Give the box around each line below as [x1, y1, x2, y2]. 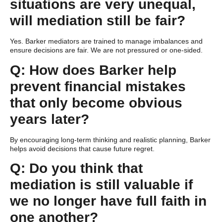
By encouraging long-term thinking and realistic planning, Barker [10, 135, 211, 144]
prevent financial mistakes [10, 78, 186, 94]
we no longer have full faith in [10, 193, 207, 209]
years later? [10, 111, 89, 127]
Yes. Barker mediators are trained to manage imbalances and [10, 37, 203, 46]
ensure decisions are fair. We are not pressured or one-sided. [10, 46, 203, 55]
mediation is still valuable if [10, 177, 193, 193]
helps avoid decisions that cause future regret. [10, 144, 155, 153]
